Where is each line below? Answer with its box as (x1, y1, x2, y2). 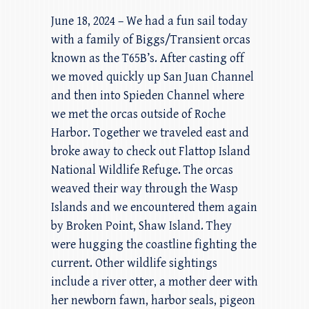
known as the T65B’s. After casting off (51, 50, 244, 66)
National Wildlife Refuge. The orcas (51, 162, 233, 177)
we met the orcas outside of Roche (51, 106, 226, 121)
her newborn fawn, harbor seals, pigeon (51, 292, 255, 308)
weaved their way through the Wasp (51, 181, 238, 196)
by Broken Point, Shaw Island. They (51, 218, 232, 233)
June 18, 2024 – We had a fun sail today (51, 13, 248, 28)
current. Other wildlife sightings (51, 255, 217, 270)
